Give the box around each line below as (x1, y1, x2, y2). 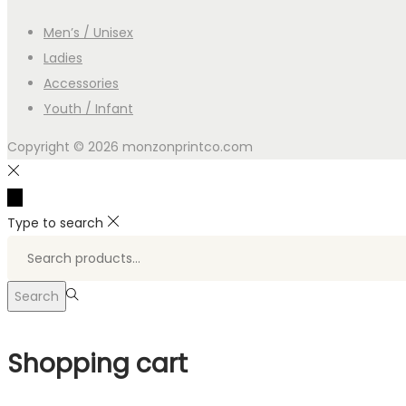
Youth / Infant (43, 99, 133, 118)
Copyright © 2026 (7, 137, 122, 156)
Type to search (7, 213, 103, 232)
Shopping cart (7, 345, 188, 382)
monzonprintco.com (122, 137, 253, 156)
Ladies (43, 48, 82, 67)
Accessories (43, 73, 119, 92)
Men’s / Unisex (43, 23, 133, 42)
